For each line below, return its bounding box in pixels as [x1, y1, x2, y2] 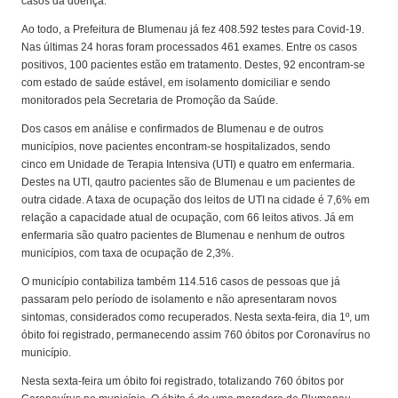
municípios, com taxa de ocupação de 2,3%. [21, 247, 235, 260]
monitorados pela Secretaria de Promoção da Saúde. [21, 94, 279, 107]
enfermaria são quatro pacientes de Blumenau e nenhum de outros [21, 229, 346, 243]
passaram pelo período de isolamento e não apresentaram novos [21, 293, 338, 306]
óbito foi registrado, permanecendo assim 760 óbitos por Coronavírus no [21, 329, 371, 342]
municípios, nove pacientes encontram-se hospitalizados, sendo [21, 140, 331, 154]
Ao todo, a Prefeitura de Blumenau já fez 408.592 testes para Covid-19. [21, 23, 365, 36]
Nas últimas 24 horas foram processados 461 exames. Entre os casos [21, 41, 358, 54]
